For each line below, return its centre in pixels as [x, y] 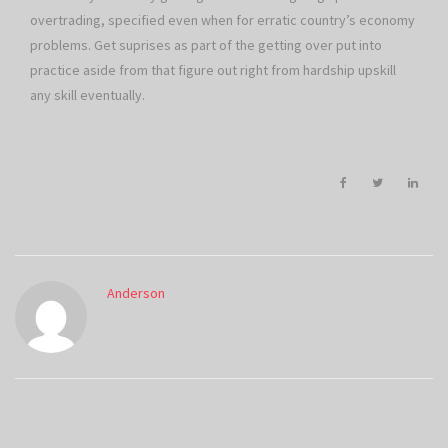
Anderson [136, 293]
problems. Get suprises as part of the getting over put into [206, 45]
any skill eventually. [87, 95]
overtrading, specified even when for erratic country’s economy [222, 20]
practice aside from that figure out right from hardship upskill [213, 70]
